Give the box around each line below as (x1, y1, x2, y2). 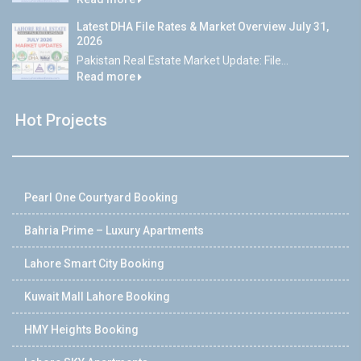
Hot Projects (15, 110, 107, 130)
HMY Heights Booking (24, 323, 139, 336)
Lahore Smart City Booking (24, 257, 164, 270)
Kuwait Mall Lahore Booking (24, 290, 170, 303)
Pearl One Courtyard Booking (24, 191, 178, 204)
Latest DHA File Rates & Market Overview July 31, (77, 20, 329, 33)
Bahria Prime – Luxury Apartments (24, 224, 204, 237)
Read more (77, 70, 138, 83)
